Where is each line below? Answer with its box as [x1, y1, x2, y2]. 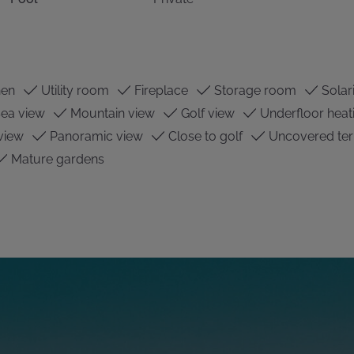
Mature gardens [7, 152, 104, 167]
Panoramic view [46, 129, 143, 144]
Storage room [210, 83, 296, 98]
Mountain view [67, 106, 156, 121]
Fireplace [131, 83, 189, 98]
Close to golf [165, 129, 243, 144]
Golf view [177, 106, 235, 121]
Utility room [37, 83, 109, 98]
